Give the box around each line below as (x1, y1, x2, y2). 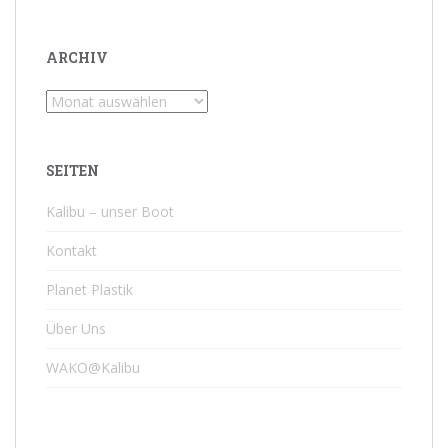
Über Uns (46, 318, 106, 338)
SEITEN (46, 160, 99, 180)
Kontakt (46, 240, 97, 260)
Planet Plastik (46, 279, 133, 299)
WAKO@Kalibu (46, 357, 140, 377)
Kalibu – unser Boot (46, 201, 174, 221)
